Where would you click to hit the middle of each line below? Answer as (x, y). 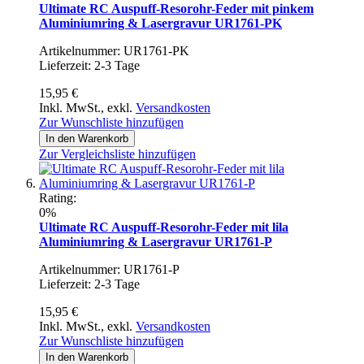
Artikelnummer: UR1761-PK (114, 50)
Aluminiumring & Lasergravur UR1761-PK (160, 23)
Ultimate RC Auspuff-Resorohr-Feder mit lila (164, 227)
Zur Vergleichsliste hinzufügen (117, 154)
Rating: (58, 197)
